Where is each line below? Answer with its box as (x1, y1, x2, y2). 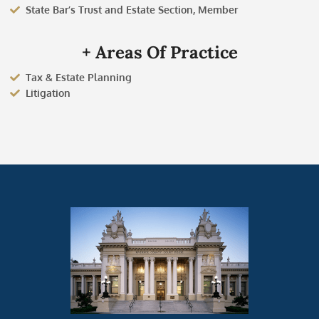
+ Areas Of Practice (81, 41, 238, 64)
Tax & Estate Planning (26, 71, 132, 84)
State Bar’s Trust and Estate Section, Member (26, 4, 239, 16)
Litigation (26, 87, 71, 100)
